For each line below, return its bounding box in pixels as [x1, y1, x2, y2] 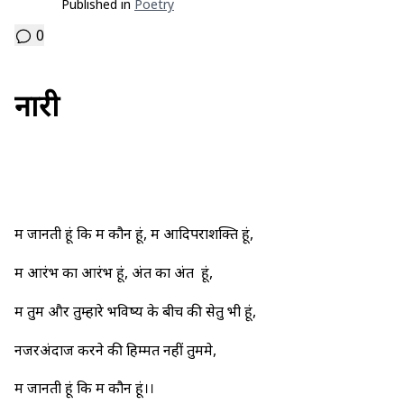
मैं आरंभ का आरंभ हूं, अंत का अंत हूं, [14, 262, 213, 282]
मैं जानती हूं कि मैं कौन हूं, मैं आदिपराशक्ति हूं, [14, 224, 257, 244]
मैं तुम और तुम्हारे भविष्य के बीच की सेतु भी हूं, [14, 300, 256, 321]
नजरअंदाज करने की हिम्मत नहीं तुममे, [14, 339, 216, 360]
